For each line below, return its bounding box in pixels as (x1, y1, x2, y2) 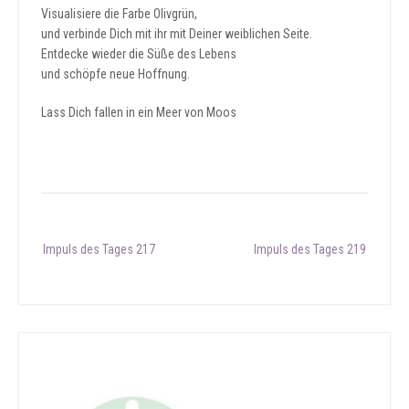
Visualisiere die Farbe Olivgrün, (41, 5, 197, 21)
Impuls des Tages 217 (43, 241, 155, 257)
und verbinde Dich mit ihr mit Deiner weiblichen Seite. (41, 26, 312, 41)
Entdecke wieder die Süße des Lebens (41, 46, 236, 61)
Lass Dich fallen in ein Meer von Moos (41, 104, 236, 120)
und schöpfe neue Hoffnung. (41, 66, 190, 81)
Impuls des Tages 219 (254, 241, 366, 257)
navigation (40, 251, 94, 267)
